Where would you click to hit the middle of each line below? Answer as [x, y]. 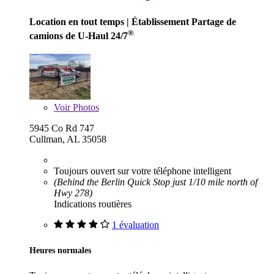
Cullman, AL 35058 [68, 139]
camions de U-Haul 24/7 [79, 35]
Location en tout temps [77, 21]
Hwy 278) [73, 193]
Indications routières [93, 204]
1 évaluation [135, 224]
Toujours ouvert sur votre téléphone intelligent [143, 171]
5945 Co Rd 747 [62, 128]
